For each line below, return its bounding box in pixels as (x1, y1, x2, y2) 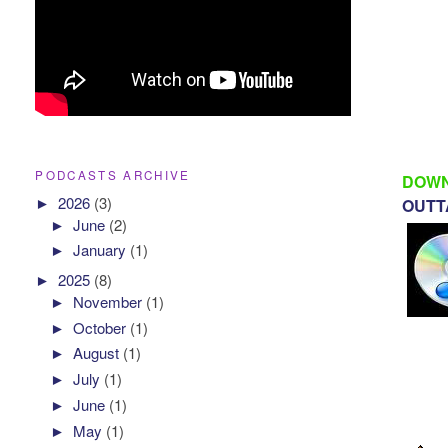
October (73, 316, 131, 338)
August (73, 342, 124, 364)
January (73, 239, 131, 261)
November (73, 290, 147, 312)
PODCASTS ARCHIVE (35, 166, 191, 183)
